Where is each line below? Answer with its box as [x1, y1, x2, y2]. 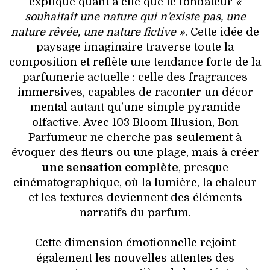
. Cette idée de [185, 25, 259, 38]
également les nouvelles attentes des [36, 251, 234, 264]
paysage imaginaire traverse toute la [36, 40, 234, 53]
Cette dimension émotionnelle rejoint [34, 236, 236, 249]
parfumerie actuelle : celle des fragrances [22, 71, 248, 83]
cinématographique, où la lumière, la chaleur [13, 176, 257, 189]
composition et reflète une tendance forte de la [9, 55, 261, 68]
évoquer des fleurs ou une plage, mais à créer [11, 146, 259, 159]
